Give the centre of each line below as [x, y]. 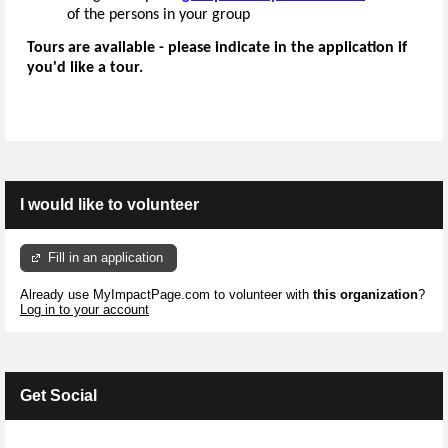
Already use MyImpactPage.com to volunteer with [166, 294]
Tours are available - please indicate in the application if [217, 48]
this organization [365, 294]
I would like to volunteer [109, 205]
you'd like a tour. [85, 68]
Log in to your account [84, 309]
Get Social [58, 395]
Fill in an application [106, 258]
